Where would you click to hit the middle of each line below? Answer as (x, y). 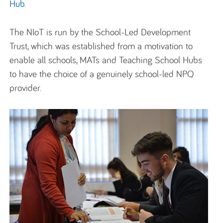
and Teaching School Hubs (151, 60)
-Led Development (156, 32)
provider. (27, 88)
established (94, 46)
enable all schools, (45, 60)
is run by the (70, 32)
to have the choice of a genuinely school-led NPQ (102, 74)
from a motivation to (154, 46)
